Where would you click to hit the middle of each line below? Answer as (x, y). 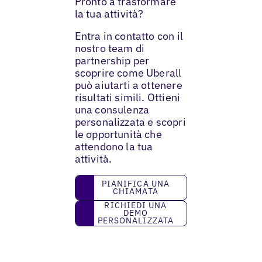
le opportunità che (118, 134)
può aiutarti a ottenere (128, 85)
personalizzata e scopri (130, 122)
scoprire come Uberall (128, 73)
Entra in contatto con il (129, 36)
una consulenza (112, 109)
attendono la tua (114, 146)
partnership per (112, 60)
